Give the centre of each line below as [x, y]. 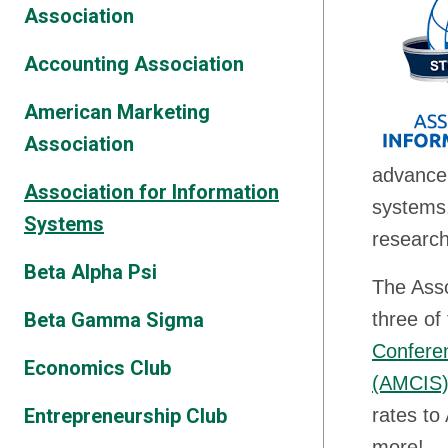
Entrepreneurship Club [125, 416]
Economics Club [97, 368]
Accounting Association [134, 64]
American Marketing [117, 112]
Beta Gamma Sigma [114, 320]
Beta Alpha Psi [90, 272]
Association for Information [151, 192]
